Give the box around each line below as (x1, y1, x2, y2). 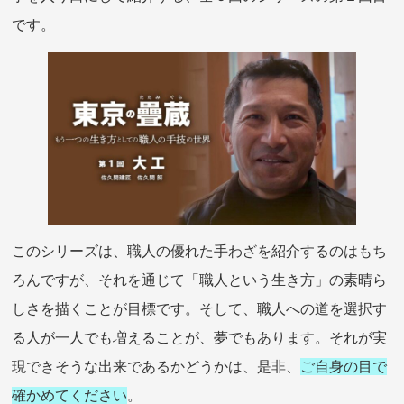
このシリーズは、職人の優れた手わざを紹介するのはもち (12, 243, 388, 261)
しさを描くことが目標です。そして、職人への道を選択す (12, 300, 388, 318)
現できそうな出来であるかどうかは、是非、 (12, 358, 301, 376)
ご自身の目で (300, 358, 388, 376)
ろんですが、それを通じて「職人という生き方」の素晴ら (12, 271, 388, 289)
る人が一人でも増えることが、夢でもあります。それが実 (12, 329, 388, 347)
